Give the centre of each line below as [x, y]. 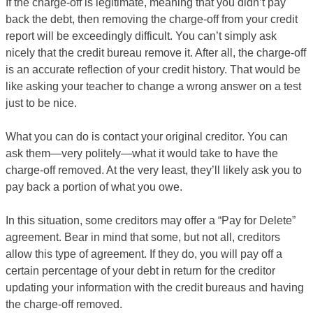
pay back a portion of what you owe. [94, 187]
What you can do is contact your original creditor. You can [147, 137]
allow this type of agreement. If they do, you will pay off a [144, 254]
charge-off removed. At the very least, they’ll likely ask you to [154, 170]
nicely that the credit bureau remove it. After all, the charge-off [156, 53]
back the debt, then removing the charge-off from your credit [152, 19]
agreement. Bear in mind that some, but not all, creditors [143, 237]
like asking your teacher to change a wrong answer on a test [153, 86]
